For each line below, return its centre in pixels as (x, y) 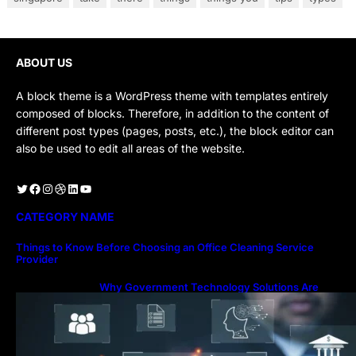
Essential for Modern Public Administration (204, 298)
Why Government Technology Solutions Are (209, 286)
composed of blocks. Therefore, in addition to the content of (172, 113)
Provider (38, 259)
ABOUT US (44, 62)
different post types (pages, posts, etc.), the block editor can (175, 130)
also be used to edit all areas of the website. (130, 148)
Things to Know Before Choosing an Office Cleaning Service (165, 247)
